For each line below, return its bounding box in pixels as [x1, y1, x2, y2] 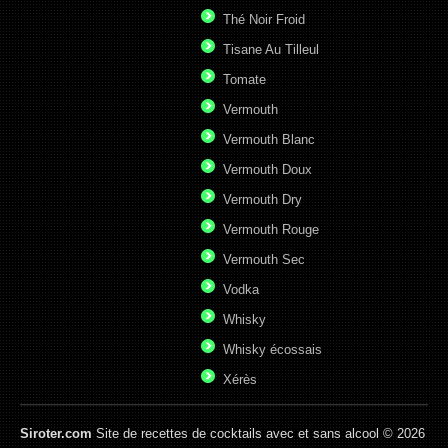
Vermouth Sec [223, 252, 305, 267]
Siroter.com [20, 426, 92, 441]
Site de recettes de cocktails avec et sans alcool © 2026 [92, 426, 425, 441]
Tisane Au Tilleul [223, 42, 319, 57]
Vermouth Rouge [223, 222, 319, 237]
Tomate [223, 72, 266, 87]
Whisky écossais [223, 342, 322, 357]
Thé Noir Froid [223, 12, 305, 27]
